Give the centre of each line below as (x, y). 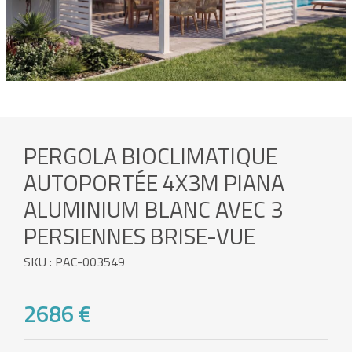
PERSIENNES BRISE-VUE (139, 236)
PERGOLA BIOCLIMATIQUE (150, 156)
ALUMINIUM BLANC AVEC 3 (153, 209)
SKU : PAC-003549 (74, 262)
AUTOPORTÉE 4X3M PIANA (154, 183)
